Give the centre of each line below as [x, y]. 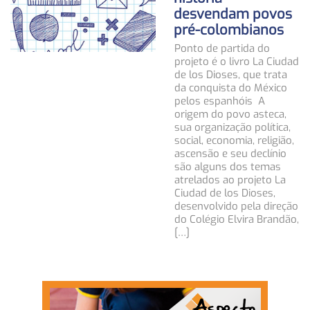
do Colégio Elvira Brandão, [237, 220]
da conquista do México [231, 88]
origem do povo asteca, [230, 115]
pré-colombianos [229, 30]
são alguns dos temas [228, 167]
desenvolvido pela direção [236, 207]
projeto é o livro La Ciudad [237, 62]
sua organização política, [232, 128]
